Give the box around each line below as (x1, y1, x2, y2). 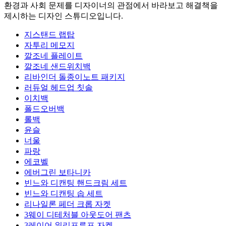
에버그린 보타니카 (24, 167, 91, 177)
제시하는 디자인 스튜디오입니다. (4, 11, 123, 20)
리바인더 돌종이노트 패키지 (24, 72, 125, 81)
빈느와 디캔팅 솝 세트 (24, 189, 103, 198)
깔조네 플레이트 (24, 51, 83, 60)
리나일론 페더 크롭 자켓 (24, 199, 111, 208)
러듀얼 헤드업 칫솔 (24, 83, 93, 92)
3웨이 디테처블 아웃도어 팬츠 (24, 210, 131, 219)
